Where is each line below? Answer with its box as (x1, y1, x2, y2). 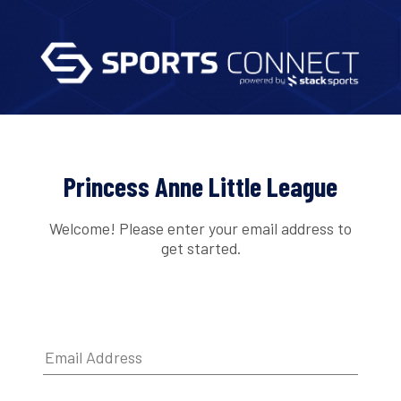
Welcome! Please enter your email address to (49, 218, 352, 238)
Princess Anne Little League (64, 170, 337, 203)
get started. (160, 237, 241, 258)
